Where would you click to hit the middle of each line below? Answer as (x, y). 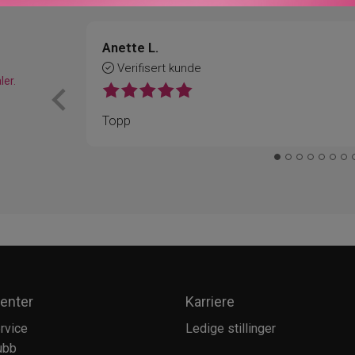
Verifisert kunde (158, 68)
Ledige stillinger (231, 328)
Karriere (210, 301)
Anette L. (130, 47)
